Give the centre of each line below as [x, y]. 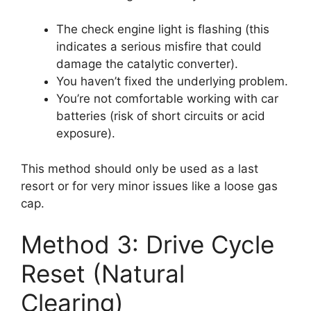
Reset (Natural [103, 274]
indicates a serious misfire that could [159, 47]
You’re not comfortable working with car [167, 99]
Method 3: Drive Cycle [148, 245]
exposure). [86, 134]
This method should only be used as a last [140, 168]
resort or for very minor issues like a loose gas [149, 186]
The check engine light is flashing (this [163, 30]
